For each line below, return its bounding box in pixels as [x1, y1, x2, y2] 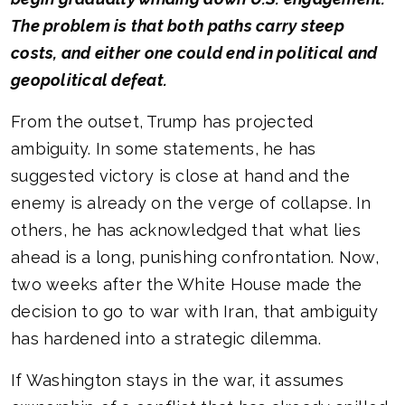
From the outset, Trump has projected [11, 112, 314, 132]
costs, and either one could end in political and [11, 43, 378, 63]
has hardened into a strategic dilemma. [11, 329, 321, 349]
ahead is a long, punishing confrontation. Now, [11, 248, 379, 268]
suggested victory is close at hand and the [11, 166, 350, 186]
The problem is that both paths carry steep [11, 16, 344, 36]
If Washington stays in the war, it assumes [11, 371, 344, 391]
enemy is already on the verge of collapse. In [11, 193, 372, 213]
